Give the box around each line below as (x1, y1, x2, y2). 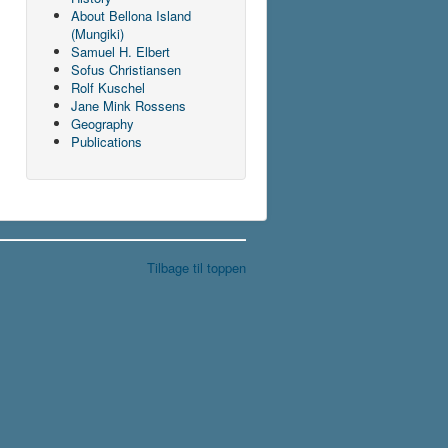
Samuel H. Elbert (71, 41, 170, 61)
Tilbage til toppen (147, 257, 246, 277)
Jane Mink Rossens (71, 95, 186, 115)
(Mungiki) (71, 23, 124, 43)
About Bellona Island (71, 5, 191, 25)
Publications (71, 131, 142, 151)
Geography (71, 113, 134, 133)
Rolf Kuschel (71, 77, 145, 97)
